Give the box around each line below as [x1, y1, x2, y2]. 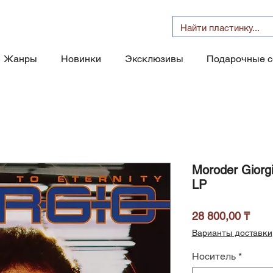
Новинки [61, 53, 101, 65]
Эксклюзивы [125, 53, 183, 65]
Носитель [191, 250, 236, 263]
